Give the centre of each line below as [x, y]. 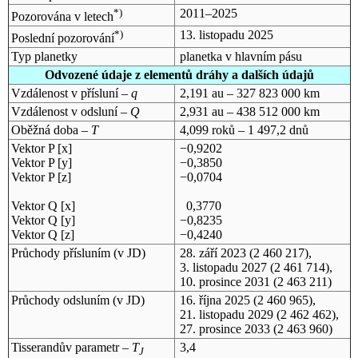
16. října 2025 [215, 300]
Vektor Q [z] [42, 234]
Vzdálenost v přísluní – [71, 93]
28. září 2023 [213, 253]
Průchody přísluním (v [69, 253]
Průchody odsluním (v [68, 300]
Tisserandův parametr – [71, 347]
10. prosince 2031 [225, 281]
